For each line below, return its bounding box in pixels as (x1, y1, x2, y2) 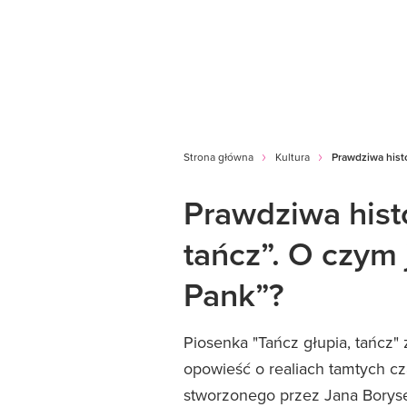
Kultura (275, 149, 310, 164)
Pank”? (184, 271, 283, 318)
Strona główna (184, 149, 253, 164)
